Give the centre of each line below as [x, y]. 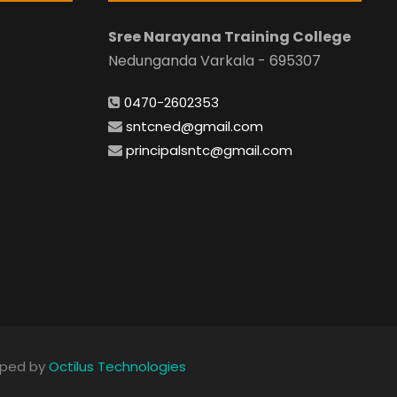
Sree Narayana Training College [230, 37]
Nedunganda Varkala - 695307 [214, 61]
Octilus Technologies [117, 366]
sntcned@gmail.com [195, 127]
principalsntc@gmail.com [209, 151]
